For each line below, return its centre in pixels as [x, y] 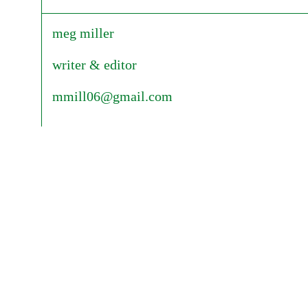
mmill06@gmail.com [112, 96]
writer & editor [94, 64]
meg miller [83, 33]
